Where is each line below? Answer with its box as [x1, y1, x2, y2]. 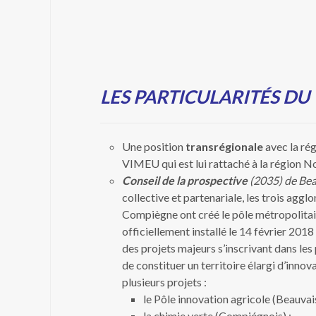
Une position [122, 140, 186, 153]
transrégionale [186, 140, 263, 153]
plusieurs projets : [122, 275, 207, 288]
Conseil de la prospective [122, 174, 248, 187]
